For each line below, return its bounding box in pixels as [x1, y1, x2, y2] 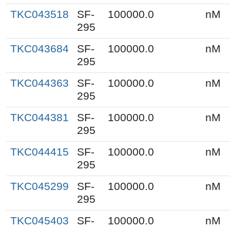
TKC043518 [10, 8, 69, 21]
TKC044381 [10, 111, 69, 124]
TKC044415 [10, 145, 69, 158]
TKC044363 [10, 76, 69, 89]
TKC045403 [10, 214, 69, 227]
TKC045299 [10, 180, 69, 193]
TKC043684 [10, 42, 69, 55]
